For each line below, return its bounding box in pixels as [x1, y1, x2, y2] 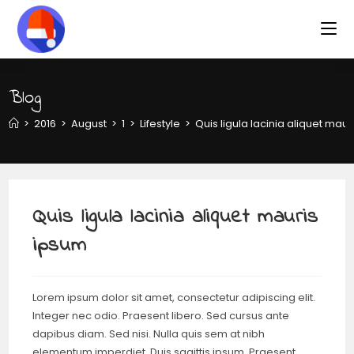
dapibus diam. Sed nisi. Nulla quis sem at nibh [32, 326, 265, 341]
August [71, 116, 107, 131]
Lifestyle [140, 116, 181, 131]
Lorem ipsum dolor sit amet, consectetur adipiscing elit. [32, 290, 316, 305]
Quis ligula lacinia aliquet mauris [32, 202, 318, 232]
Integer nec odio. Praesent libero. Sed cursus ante [32, 308, 290, 323]
